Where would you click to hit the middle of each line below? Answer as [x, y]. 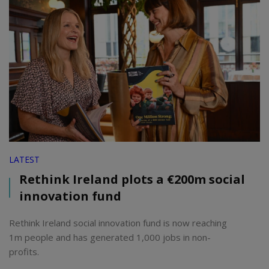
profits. [24, 251]
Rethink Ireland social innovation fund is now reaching [118, 222]
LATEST [24, 159]
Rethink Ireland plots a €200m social [132, 179]
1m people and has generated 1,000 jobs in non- [110, 237]
